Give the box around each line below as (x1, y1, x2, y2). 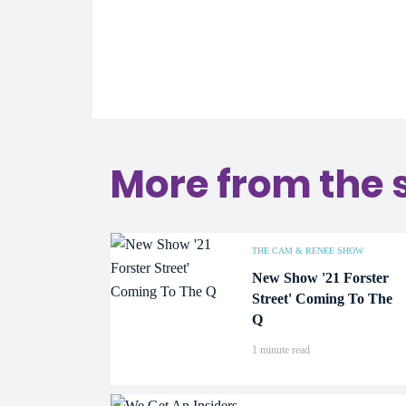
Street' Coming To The (252, 291, 392, 306)
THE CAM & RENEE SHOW (252, 246, 363, 256)
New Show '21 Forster (252, 270, 389, 285)
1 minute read (252, 343, 310, 356)
